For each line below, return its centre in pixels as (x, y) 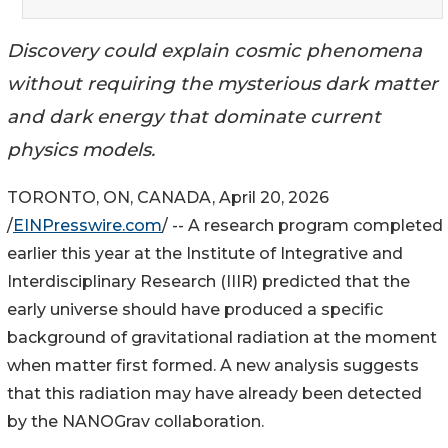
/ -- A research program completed (302, 226)
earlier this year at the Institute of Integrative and (205, 254)
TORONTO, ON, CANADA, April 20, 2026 (168, 198)
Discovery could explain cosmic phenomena (214, 50)
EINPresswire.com (87, 226)
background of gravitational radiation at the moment (222, 338)
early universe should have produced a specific (195, 310)
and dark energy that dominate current (194, 116)
